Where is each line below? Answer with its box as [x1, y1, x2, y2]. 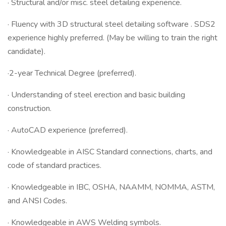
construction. [8, 103, 51, 114]
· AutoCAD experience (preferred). [8, 125, 128, 136]
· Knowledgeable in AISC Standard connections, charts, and [8, 146, 212, 157]
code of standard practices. [8, 160, 101, 171]
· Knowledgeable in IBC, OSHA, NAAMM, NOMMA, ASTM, [8, 182, 215, 193]
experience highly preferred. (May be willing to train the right [8, 32, 217, 43]
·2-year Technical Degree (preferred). [8, 68, 136, 79]
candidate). [8, 46, 45, 57]
